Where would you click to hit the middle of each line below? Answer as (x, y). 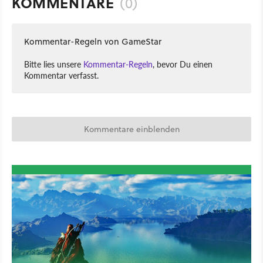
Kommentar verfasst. (61, 75)
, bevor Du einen (183, 64)
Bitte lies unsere (54, 64)
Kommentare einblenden (131, 129)
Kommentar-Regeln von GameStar (93, 41)
